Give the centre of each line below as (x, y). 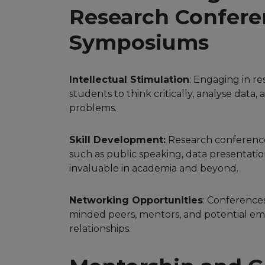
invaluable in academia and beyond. (154, 169)
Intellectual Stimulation (129, 80)
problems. (93, 108)
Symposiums (139, 43)
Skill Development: (117, 140)
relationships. (100, 229)
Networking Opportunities (136, 201)
